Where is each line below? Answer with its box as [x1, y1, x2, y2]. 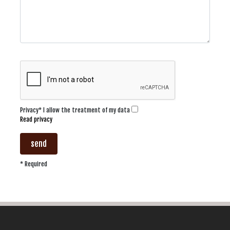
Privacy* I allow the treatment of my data [20, 106, 131, 114]
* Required [20, 160, 47, 168]
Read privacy [20, 115, 52, 123]
